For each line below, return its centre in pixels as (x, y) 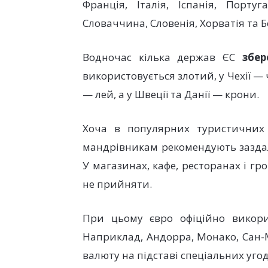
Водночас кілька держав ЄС (162, 57)
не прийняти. (117, 184)
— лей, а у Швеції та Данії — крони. (171, 94)
